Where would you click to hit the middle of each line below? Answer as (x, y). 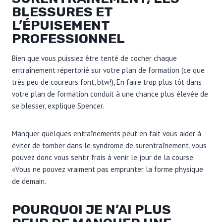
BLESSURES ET (62, 12)
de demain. (29, 181)
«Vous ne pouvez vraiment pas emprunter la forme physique (108, 169)
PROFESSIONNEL (68, 39)
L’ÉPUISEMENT (61, 26)
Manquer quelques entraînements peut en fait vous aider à (107, 133)
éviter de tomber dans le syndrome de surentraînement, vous (109, 145)
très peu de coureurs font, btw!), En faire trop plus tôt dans (107, 82)
